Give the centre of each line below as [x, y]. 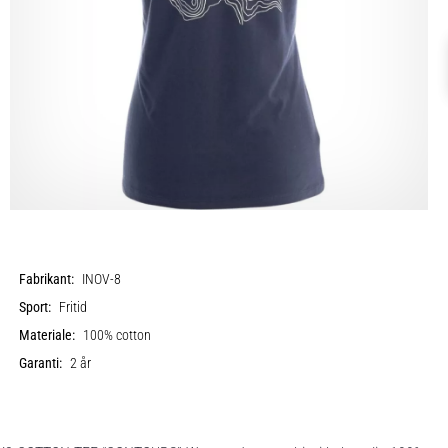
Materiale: [47, 335]
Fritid [73, 307]
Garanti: [41, 363]
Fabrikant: [47, 279]
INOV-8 [102, 279]
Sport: [35, 307]
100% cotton [117, 335]
